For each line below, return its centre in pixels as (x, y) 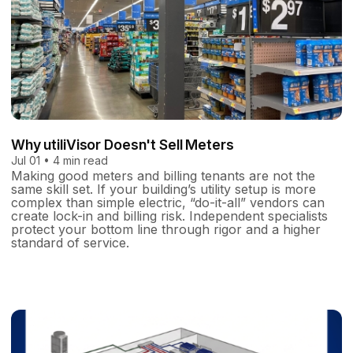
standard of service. (70, 242)
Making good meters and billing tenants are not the (163, 175)
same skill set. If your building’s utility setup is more (163, 189)
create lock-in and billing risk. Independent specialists (169, 216)
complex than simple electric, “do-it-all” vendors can (168, 202)
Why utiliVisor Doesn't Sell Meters (123, 144)
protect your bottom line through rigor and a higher (166, 229)
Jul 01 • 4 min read (59, 160)
